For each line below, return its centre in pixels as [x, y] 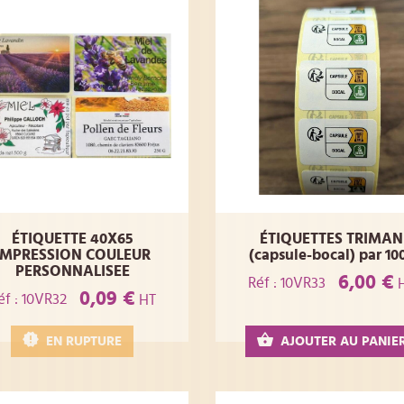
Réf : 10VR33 [287, 282]
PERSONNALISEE [72, 271]
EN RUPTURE [84, 342]
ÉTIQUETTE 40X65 [72, 239]
